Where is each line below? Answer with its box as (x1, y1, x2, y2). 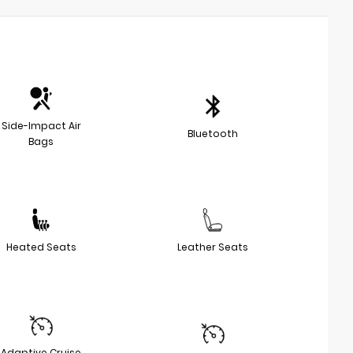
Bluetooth (188, 127, 238, 141)
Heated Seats (6, 240, 76, 255)
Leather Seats (177, 240, 248, 255)
